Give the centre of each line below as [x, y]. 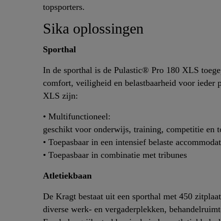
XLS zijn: [60, 96]
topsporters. [64, 7]
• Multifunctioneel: [77, 117]
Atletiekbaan [67, 176]
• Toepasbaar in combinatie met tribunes [115, 155]
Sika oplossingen [93, 29]
